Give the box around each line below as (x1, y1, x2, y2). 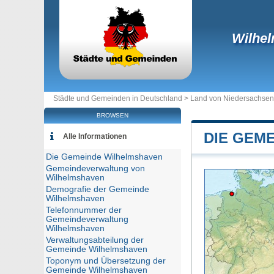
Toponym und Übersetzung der (46, 256, 166, 265)
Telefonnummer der (46, 206, 122, 215)
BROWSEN (97, 112, 128, 119)
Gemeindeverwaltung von (46, 164, 145, 173)
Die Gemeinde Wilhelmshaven (46, 152, 163, 161)
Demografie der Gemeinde (46, 185, 149, 194)
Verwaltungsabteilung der (46, 235, 144, 245)
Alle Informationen (63, 132, 127, 141)
